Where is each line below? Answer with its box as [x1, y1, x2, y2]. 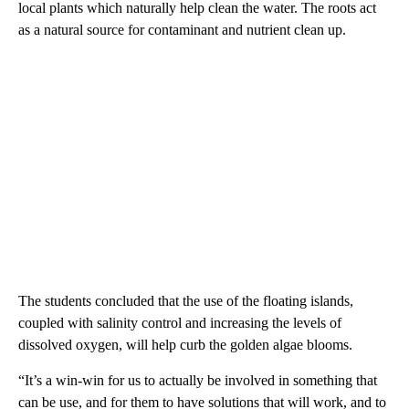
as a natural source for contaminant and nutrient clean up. [18, 21, 346, 37]
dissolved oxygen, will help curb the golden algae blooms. [18, 336, 352, 352]
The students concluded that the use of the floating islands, [18, 292, 353, 309]
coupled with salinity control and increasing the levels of [18, 314, 341, 330]
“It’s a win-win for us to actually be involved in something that [18, 372, 377, 388]
